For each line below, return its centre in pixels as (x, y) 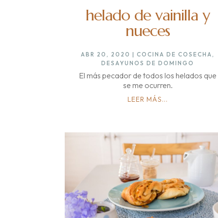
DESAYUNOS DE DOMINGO (148, 63)
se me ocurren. (148, 85)
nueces (148, 30)
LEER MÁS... (148, 99)
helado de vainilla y (148, 15)
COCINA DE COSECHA (175, 54)
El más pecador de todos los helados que (148, 75)
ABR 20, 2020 (106, 54)
